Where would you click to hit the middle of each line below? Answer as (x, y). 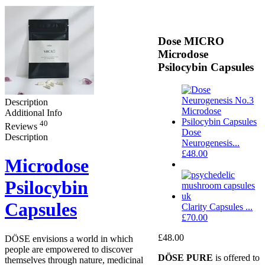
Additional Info (33, 113)
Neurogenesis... (211, 143)
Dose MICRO (191, 41)
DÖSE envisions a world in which (69, 238)
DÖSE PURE (187, 258)
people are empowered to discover (69, 249)
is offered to (238, 258)
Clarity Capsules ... (217, 207)
